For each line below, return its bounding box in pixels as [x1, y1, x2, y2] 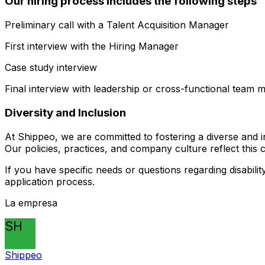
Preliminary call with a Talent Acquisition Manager [5, 19, 229, 31]
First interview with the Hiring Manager [5, 40, 179, 53]
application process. [5, 175, 95, 188]
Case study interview [5, 62, 97, 74]
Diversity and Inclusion [5, 105, 126, 119]
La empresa [5, 196, 57, 209]
